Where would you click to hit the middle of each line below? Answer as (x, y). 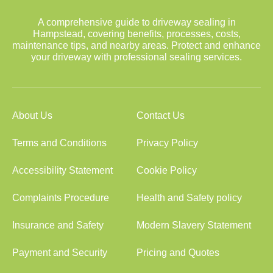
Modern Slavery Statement (194, 225)
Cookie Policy (167, 170)
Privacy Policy (167, 143)
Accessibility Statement (62, 170)
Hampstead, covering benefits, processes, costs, (136, 34)
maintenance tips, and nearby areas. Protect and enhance (136, 45)
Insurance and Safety (58, 225)
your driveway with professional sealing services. (136, 57)
